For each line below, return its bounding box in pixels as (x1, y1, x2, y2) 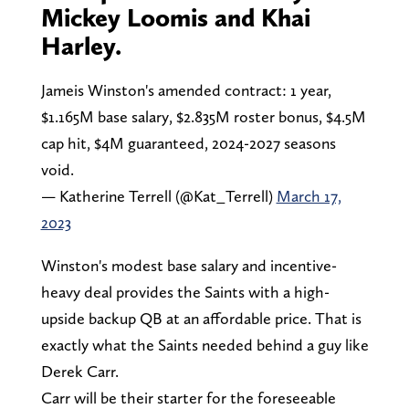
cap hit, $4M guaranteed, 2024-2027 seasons (40, 132, 336, 152)
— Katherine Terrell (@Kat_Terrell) (40, 185, 277, 205)
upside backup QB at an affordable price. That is (40, 308, 362, 328)
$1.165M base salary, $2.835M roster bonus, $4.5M (40, 106, 366, 126)
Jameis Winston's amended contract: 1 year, (40, 79, 331, 100)
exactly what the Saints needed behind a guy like (40, 334, 369, 354)
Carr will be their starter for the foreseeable (40, 387, 336, 407)
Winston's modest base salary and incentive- (40, 255, 337, 275)
